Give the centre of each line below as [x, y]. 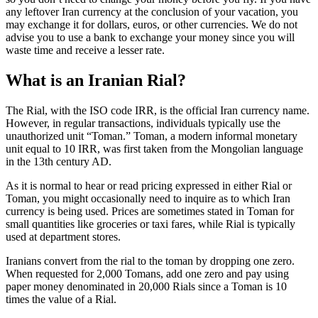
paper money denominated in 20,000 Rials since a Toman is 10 [146, 287]
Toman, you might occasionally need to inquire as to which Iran [148, 199]
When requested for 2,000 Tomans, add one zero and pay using [147, 274]
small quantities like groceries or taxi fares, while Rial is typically [150, 224]
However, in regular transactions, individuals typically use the [143, 124]
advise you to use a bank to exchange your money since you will [150, 38]
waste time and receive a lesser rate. [85, 50]
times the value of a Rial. [61, 300]
